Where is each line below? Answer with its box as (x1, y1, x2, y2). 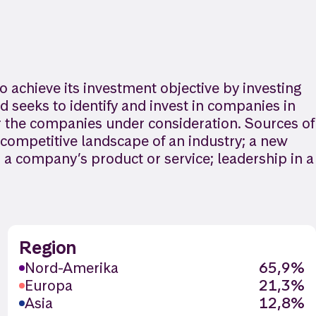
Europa (24, 276, 73, 295)
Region (18, 236, 76, 259)
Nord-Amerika (24, 258, 119, 277)
